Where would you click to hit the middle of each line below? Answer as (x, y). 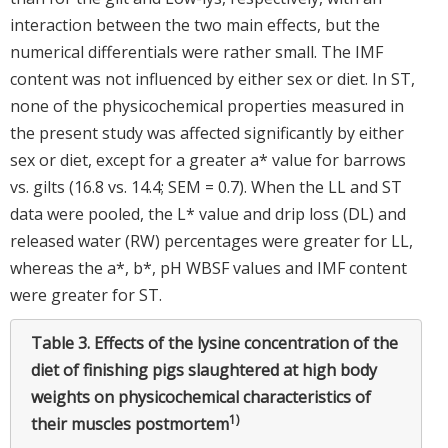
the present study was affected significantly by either (207, 132)
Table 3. (62, 342)
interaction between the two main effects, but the (195, 24)
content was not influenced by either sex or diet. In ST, (212, 78)
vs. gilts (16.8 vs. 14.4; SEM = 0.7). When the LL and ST (206, 186)
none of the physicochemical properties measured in (207, 105)
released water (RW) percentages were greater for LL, (211, 240)
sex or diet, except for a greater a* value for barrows (208, 159)
